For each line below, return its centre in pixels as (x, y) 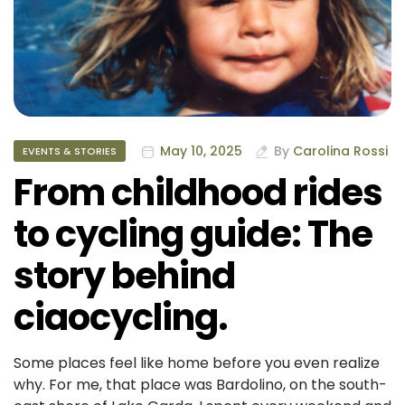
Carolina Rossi (340, 151)
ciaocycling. (121, 318)
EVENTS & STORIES (70, 151)
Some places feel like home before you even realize (197, 363)
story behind (124, 276)
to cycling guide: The (193, 235)
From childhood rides (198, 193)
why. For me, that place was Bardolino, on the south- (200, 385)
